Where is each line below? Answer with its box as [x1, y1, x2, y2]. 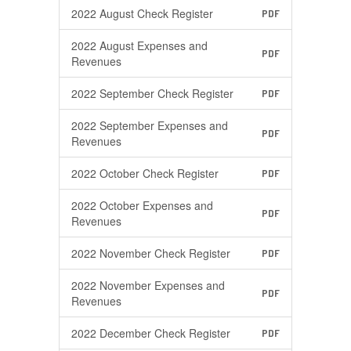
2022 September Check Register [71, 85, 233, 101]
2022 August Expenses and [71, 38, 208, 53]
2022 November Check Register [71, 245, 230, 261]
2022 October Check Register [71, 165, 219, 181]
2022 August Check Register [71, 5, 213, 21]
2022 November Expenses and [71, 277, 225, 293]
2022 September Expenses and [71, 118, 228, 133]
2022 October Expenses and [71, 197, 213, 213]
